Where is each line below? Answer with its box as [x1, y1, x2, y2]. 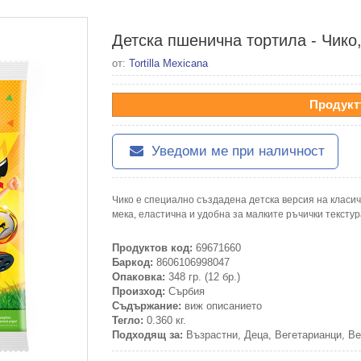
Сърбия [165, 285, 205, 297]
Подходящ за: [112, 329, 183, 341]
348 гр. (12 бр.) [165, 271, 240, 283]
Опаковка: [112, 271, 165, 283]
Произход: [112, 285, 165, 297]
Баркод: [112, 256, 153, 268]
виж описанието [181, 300, 262, 312]
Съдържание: [112, 300, 181, 312]
